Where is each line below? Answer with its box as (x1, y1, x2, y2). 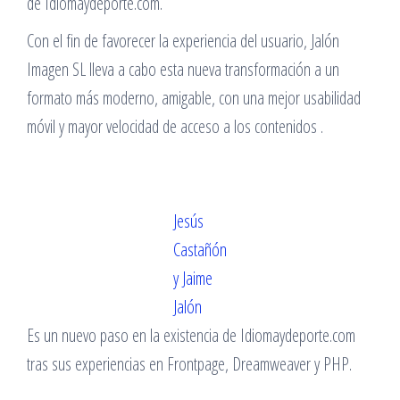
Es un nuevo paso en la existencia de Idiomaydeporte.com (27, 322, 355, 347)
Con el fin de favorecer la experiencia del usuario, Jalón (27, 28, 339, 53)
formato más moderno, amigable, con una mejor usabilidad (27, 85, 361, 110)
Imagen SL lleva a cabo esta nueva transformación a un (27, 56, 339, 81)
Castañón (173, 237, 227, 262)
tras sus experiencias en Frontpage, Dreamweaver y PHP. (27, 351, 352, 376)
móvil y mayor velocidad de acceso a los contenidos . (27, 113, 323, 138)
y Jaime (173, 265, 212, 290)
